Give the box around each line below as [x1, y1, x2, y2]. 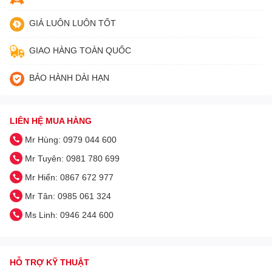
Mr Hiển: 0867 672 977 [25, 172, 114, 183]
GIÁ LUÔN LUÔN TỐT [29, 18, 116, 29]
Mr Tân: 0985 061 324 [25, 191, 111, 202]
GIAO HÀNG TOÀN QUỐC [29, 45, 131, 56]
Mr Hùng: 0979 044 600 [25, 134, 117, 145]
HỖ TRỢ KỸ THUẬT [10, 257, 89, 268]
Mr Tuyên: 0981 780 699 [25, 153, 120, 164]
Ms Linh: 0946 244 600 [25, 209, 114, 220]
